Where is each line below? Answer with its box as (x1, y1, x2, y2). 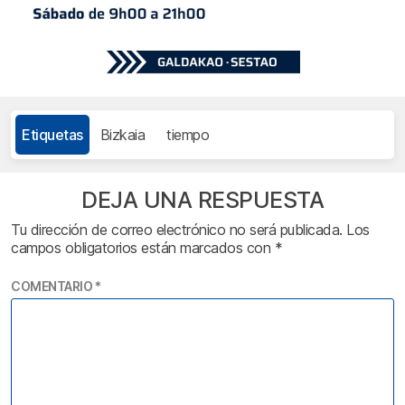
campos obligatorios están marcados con (11, 239, 275, 258)
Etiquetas (22, 126, 83, 145)
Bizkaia (99, 126, 145, 145)
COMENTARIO (11, 278, 95, 295)
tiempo (166, 126, 209, 145)
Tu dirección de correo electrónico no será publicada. (11, 221, 343, 240)
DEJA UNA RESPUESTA (81, 186, 324, 214)
